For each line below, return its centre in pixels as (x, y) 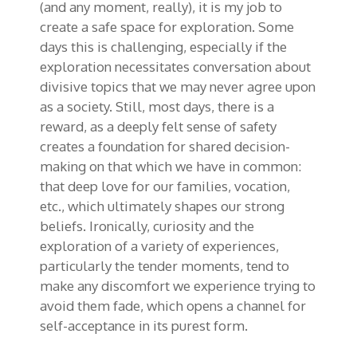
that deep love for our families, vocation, (165, 186)
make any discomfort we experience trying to (178, 285)
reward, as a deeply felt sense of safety (158, 126)
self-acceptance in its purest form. (144, 325)
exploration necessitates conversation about (175, 66)
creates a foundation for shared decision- (165, 146)
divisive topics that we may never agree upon (178, 86)
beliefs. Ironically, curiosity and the (147, 226)
